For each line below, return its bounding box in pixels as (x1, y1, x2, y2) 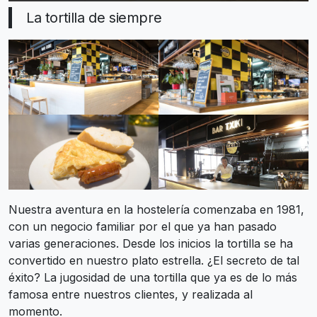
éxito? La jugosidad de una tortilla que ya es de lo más (8, 270, 297, 284)
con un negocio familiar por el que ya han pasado (8, 219, 277, 234)
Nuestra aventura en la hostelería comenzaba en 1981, (8, 202, 304, 217)
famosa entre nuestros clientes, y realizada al (8, 287, 253, 301)
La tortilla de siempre (26, 8, 162, 26)
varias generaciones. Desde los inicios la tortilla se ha (8, 236, 293, 250)
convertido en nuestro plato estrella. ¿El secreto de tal (8, 253, 299, 267)
